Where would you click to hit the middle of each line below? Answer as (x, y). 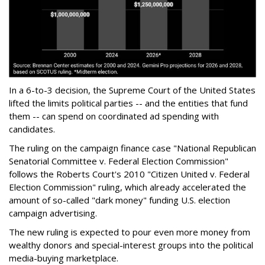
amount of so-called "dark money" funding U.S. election (119, 200)
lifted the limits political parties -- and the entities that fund (128, 103)
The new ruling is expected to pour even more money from (130, 232)
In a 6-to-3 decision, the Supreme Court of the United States (132, 90)
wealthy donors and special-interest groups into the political (131, 245)
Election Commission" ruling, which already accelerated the (127, 187)
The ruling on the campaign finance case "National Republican (132, 148)
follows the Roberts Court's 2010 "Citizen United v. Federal (129, 174)
